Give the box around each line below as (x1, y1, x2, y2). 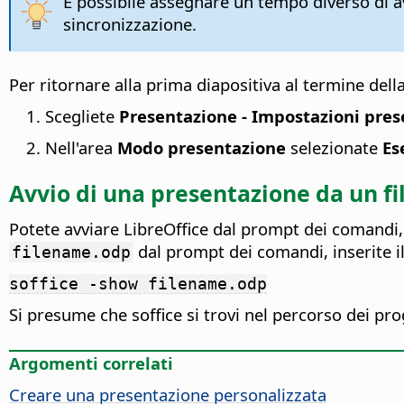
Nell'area (45, 136, 117, 160)
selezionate (286, 136, 382, 160)
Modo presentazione (117, 136, 286, 160)
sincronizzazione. (62, 13, 197, 36)
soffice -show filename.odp (9, 274, 267, 294)
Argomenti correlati (9, 352, 173, 375)
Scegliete (45, 105, 119, 128)
